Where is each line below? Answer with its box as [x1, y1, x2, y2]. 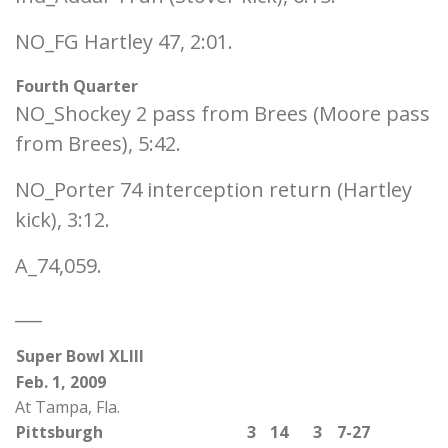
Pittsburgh [16, 421, 103, 443]
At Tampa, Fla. [15, 396, 120, 418]
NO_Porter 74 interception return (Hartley [15, 176, 412, 203]
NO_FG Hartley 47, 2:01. [15, 28, 233, 55]
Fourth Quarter [16, 75, 138, 97]
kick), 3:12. [15, 206, 110, 233]
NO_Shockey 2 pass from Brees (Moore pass [15, 100, 430, 127]
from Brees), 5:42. [15, 130, 181, 157]
